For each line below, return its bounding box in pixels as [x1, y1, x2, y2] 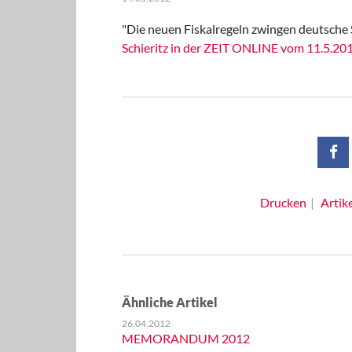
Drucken [259, 195, 306, 210]
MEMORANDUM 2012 [121, 331, 250, 346]
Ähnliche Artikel [121, 295, 218, 310]
